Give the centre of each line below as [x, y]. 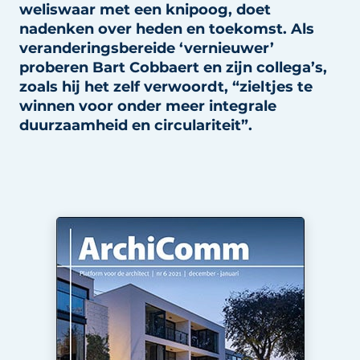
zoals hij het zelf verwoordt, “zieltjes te [166, 87]
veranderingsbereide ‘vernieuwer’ [147, 48]
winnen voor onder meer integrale [148, 106]
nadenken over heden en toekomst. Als [167, 29]
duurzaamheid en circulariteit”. [136, 125]
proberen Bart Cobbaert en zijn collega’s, [173, 67]
